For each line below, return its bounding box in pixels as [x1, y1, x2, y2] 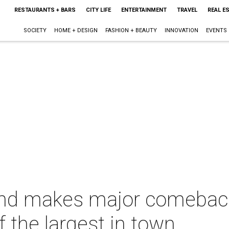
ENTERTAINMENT [121, 7, 167, 13]
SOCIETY [23, 27, 47, 34]
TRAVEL [176, 7, 197, 13]
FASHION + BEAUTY [105, 27, 157, 34]
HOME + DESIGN [54, 27, 98, 34]
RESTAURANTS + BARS [14, 7, 76, 13]
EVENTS [205, 27, 227, 34]
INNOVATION [164, 27, 198, 34]
